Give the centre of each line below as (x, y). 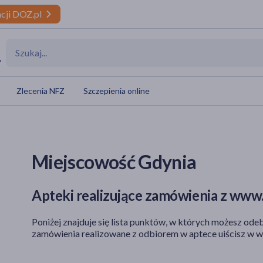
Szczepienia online (117, 91)
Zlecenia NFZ (41, 91)
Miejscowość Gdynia (114, 162)
